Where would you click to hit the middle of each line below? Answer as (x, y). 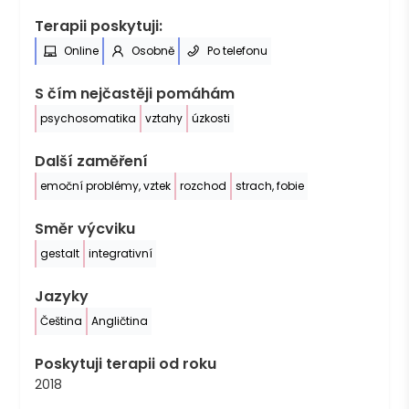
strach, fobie (270, 185)
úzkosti (211, 118)
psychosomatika (89, 118)
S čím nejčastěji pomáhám (135, 93)
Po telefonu (238, 50)
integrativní (121, 253)
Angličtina (120, 320)
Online (82, 50)
